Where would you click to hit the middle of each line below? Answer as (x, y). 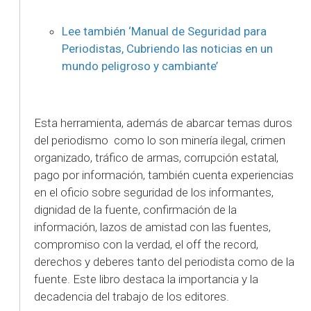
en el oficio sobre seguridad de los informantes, (154, 192)
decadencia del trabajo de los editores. (132, 296)
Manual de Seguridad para (199, 31)
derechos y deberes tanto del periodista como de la (164, 261)
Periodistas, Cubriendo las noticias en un (167, 48)
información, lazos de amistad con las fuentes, (152, 227)
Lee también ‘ (96, 31)
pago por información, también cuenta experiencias (164, 175)
